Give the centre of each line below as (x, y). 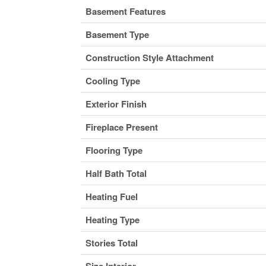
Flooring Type (114, 150)
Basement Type (117, 34)
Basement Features (125, 11)
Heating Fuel (111, 196)
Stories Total (111, 243)
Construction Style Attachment (149, 57)
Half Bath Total (116, 173)
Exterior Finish (116, 104)
